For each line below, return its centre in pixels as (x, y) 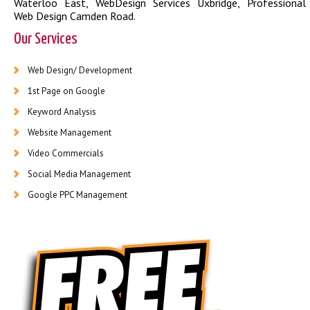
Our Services (46, 39)
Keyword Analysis (62, 112)
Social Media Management (79, 174)
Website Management (70, 133)
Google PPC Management (77, 195)
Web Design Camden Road (74, 16)
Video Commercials (66, 153)
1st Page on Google (66, 91)
